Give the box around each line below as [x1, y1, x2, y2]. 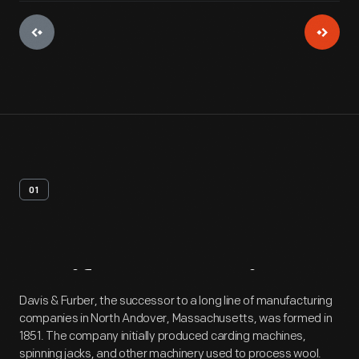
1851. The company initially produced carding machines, [19, 329, 306, 344]
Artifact [19, 268, 143, 308]
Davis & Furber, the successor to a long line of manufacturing [19, 293, 333, 309]
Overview [151, 268, 305, 308]
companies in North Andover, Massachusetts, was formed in [19, 311, 333, 326]
